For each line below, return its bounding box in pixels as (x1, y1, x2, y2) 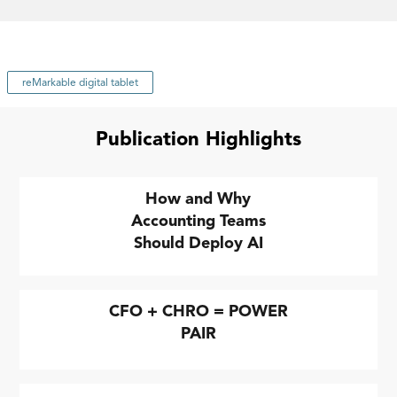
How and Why (145, 189, 252, 209)
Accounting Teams (130, 211, 266, 231)
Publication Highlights (96, 127, 301, 152)
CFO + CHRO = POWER (108, 301, 288, 322)
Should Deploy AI (133, 233, 263, 253)
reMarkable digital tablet (22, 75, 138, 90)
